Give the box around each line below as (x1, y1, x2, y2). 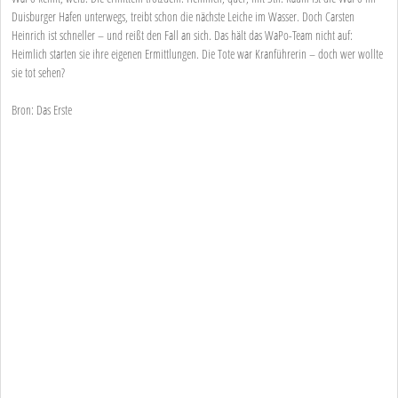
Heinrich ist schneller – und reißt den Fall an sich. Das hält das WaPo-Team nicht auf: (12, 27, 353, 44)
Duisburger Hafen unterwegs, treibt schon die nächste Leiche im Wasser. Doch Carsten (12, 8, 354, 26)
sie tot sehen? (12, 64, 65, 82)
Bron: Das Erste (12, 101, 72, 119)
